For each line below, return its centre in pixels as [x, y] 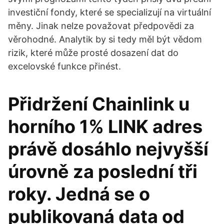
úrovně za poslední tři [103, 171]
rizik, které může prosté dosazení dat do [93, 53]
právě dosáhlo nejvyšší [108, 149]
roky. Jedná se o [79, 194]
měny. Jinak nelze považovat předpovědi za [101, 26]
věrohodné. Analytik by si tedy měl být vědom [105, 39]
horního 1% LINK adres [105, 126]
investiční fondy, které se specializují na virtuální [109, 12]
